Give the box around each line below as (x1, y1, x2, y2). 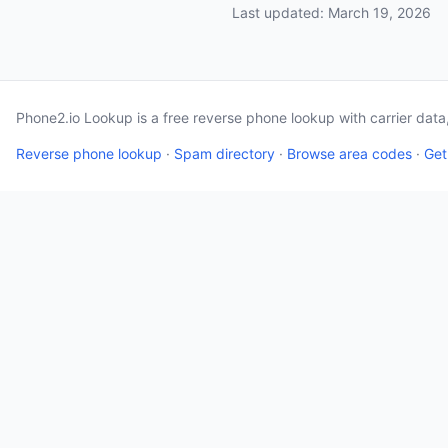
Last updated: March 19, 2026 (232, 4, 431, 21)
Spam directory (174, 145, 275, 162)
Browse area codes (287, 145, 412, 162)
